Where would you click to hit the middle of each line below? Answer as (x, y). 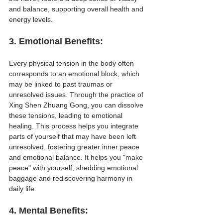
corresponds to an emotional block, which (75, 73)
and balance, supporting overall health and (77, 9)
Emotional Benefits (59, 41)
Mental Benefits (52, 210)
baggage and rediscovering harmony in (72, 178)
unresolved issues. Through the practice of (77, 94)
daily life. (23, 188)
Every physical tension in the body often (72, 63)
